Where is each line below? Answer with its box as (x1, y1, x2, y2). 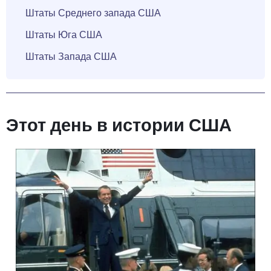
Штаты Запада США (25, 49, 117, 63)
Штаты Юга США (25, 27, 102, 41)
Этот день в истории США (6, 114, 232, 135)
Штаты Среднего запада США (25, 5, 161, 19)
